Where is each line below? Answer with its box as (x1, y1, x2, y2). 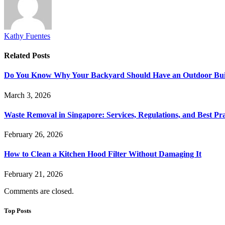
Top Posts (4, 206, 31, 214)
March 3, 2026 (4, 90, 51, 99)
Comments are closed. (4, 186, 74, 195)
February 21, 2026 (4, 169, 63, 178)
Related (4, 51, 32, 60)
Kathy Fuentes (4, 31, 50, 40)
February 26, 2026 (4, 130, 63, 139)
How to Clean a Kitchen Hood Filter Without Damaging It (4, 150, 201, 159)
